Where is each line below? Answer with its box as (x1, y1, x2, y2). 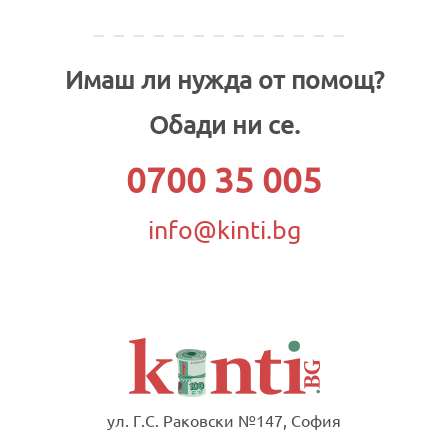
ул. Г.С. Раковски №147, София (107, 409, 341, 430)
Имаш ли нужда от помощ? (64, 63, 384, 95)
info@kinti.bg (147, 213, 301, 245)
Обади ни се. (148, 108, 300, 140)
